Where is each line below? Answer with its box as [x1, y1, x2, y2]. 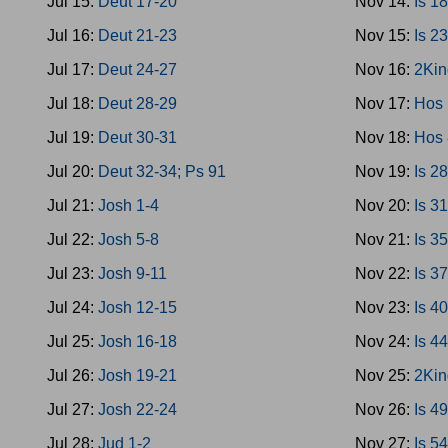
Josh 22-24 [98, 401, 177, 418]
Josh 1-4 [98, 197, 159, 214]
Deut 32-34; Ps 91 [98, 163, 226, 180]
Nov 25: [355, 367, 415, 384]
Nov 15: [355, 27, 415, 44]
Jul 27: [47, 401, 98, 418]
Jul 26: [47, 367, 98, 384]
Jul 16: [47, 27, 98, 44]
